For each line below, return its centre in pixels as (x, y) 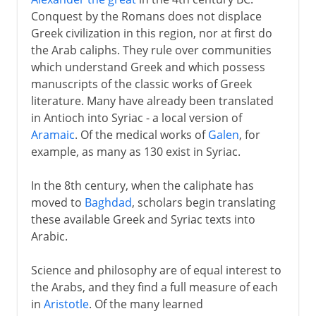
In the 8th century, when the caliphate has (142, 185)
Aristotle (66, 304)
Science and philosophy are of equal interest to (156, 270)
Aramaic (53, 134)
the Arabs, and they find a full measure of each (154, 287)
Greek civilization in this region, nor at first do (151, 33)
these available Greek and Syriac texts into (143, 219)
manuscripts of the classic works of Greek (141, 84)
